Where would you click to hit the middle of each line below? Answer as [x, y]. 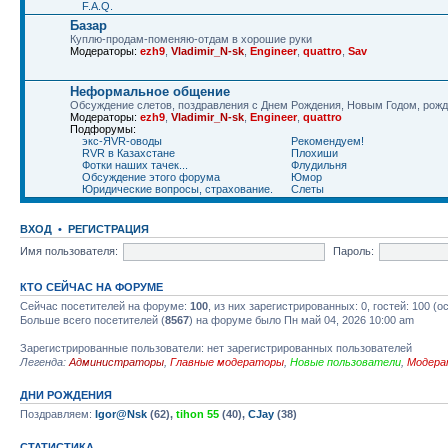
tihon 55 [197, 414]
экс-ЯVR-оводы [122, 141]
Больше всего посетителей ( [92, 320]
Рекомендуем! [327, 141]
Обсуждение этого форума [151, 177]
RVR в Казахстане [128, 153]
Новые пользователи [345, 362]
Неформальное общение [150, 91]
